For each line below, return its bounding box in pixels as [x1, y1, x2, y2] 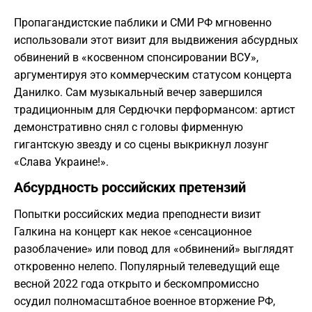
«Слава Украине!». [14, 155, 109, 169]
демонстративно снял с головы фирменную [14, 120, 243, 134]
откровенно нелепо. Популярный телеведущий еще [14, 260, 279, 274]
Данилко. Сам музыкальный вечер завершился [14, 86, 263, 100]
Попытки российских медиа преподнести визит [14, 208, 261, 221]
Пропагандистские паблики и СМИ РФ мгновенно [14, 16, 272, 30]
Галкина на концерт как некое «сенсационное [14, 225, 251, 239]
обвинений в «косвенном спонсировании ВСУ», [14, 51, 258, 65]
